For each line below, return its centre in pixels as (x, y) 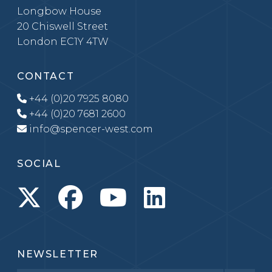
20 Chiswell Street (63, 26)
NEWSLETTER (58, 254)
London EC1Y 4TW (63, 42)
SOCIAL (39, 164)
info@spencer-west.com (90, 129)
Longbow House (59, 11)
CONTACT (46, 76)
